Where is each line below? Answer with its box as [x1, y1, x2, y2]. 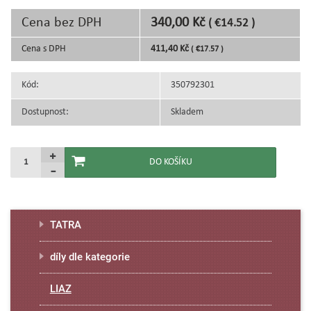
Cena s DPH [22, 44, 66, 54]
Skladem [171, 107, 203, 117]
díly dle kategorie [49, 251, 130, 263]
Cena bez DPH [22, 16, 101, 30]
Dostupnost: [22, 107, 69, 117]
